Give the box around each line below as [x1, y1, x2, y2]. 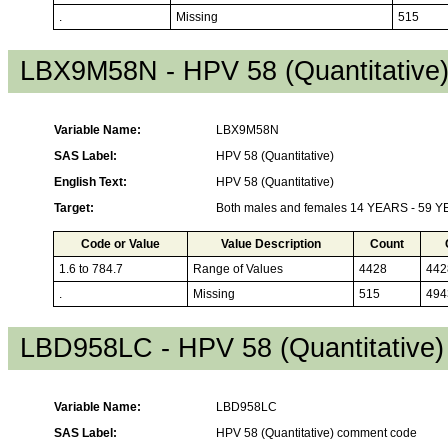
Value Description [220, 236, 321, 251]
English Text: [54, 174, 127, 189]
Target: [54, 200, 94, 215]
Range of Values [193, 261, 283, 276]
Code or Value [81, 236, 160, 251]
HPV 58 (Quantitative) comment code [216, 425, 417, 440]
